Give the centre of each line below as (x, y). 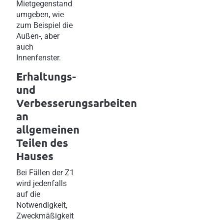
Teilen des (42, 142)
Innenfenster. (39, 57)
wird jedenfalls (41, 183)
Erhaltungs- (46, 76)
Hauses (35, 156)
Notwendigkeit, (42, 205)
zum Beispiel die (44, 25)
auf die (28, 194)
